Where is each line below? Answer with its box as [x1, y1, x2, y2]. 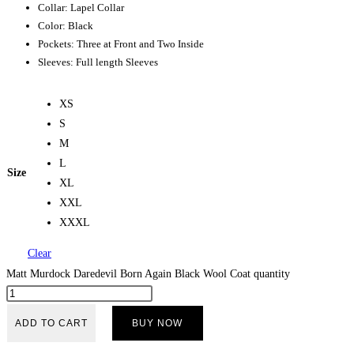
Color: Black [38, 20, 93, 32]
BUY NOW [132, 318, 183, 330]
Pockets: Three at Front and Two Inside [38, 38, 204, 51]
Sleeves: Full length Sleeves [38, 56, 158, 69]
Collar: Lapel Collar [38, 2, 124, 14]
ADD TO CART [15, 318, 88, 330]
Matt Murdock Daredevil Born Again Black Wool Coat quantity [6, 268, 290, 281]
